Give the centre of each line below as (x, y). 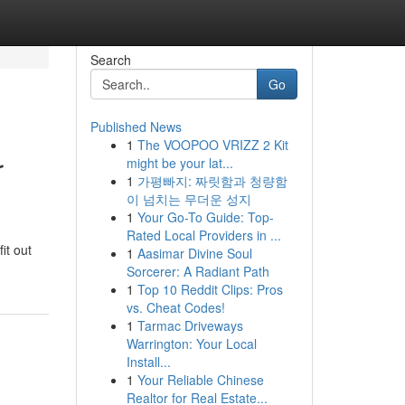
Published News (136, 127)
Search (110, 60)
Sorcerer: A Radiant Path (198, 271)
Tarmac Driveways (190, 325)
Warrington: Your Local (191, 344)
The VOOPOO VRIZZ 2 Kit (212, 145)
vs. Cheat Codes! (175, 307)
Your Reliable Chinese (200, 380)
